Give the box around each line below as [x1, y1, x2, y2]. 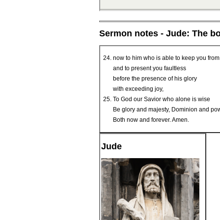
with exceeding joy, [113, 85, 164, 93]
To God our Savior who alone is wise [113, 96, 210, 103]
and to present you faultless [113, 65, 186, 72]
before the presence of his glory [113, 75, 197, 82]
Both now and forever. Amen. [113, 116, 189, 124]
